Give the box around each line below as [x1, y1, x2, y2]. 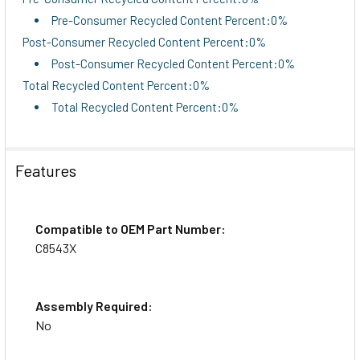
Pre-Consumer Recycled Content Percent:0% [51, 12, 288, 27]
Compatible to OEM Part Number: [35, 220, 226, 236]
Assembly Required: [35, 297, 153, 313]
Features [15, 160, 76, 180]
